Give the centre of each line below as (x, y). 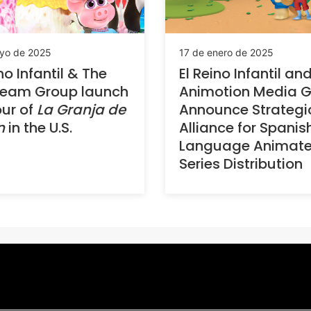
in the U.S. (38, 128)
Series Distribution (241, 164)
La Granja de (81, 110)
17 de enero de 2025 (226, 53)
